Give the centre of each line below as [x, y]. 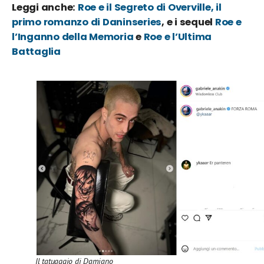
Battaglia [36, 52]
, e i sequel [188, 22]
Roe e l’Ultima [178, 37]
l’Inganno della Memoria [73, 37]
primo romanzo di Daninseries [87, 22]
